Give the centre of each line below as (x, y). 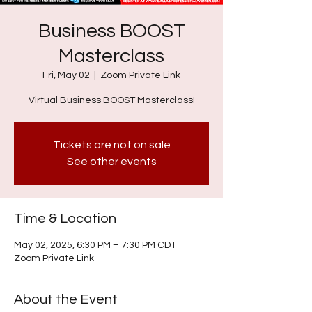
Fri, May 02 (66, 75)
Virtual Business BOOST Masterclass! (111, 100)
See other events (111, 162)
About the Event (66, 299)
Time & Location (65, 219)
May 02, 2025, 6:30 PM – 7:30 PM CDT (95, 245)
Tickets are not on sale (111, 145)
